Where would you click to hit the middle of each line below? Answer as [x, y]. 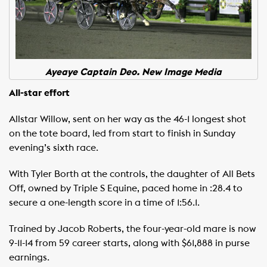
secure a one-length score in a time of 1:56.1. [104, 202]
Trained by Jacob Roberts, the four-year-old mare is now [133, 229]
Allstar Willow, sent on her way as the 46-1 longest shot [128, 119]
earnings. [29, 257]
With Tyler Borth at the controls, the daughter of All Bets [132, 174]
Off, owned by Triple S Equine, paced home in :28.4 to [126, 188]
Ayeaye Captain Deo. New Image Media [133, 72]
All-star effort [39, 93]
